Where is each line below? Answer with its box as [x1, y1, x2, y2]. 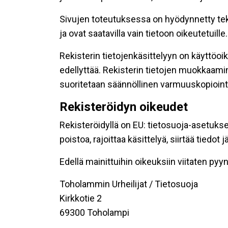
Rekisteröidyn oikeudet [60, 100, 188, 114]
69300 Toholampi [60, 207, 129, 218]
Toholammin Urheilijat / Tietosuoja [60, 179, 198, 189]
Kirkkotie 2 [60, 193, 102, 204]
